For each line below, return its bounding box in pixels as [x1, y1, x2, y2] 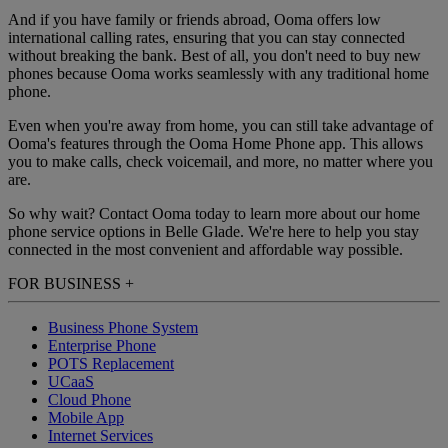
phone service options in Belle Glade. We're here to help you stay [8, 223, 419, 241]
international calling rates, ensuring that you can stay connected [8, 29, 405, 47]
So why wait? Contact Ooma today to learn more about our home [8, 205, 420, 223]
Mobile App [48, 409, 124, 427]
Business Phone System [48, 319, 198, 337]
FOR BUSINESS [8, 275, 125, 293]
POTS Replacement [48, 355, 174, 373]
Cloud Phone [48, 391, 131, 409]
